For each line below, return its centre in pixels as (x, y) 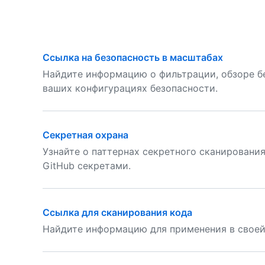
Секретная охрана (85, 135)
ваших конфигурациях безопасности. (130, 88)
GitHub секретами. (87, 166)
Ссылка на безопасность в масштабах (133, 57)
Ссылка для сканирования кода (117, 212)
